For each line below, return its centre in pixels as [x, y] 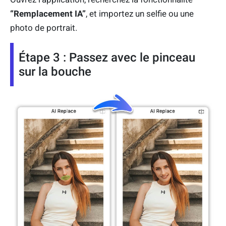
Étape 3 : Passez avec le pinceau [107, 58]
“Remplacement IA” [48, 14]
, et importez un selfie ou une [140, 14]
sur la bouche [55, 72]
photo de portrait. [44, 28]
